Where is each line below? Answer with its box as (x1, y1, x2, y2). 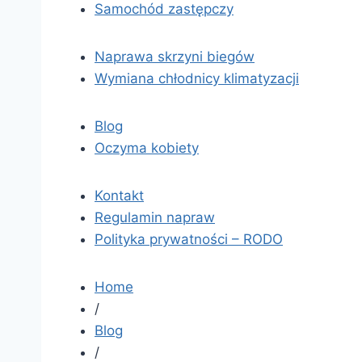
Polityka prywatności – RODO (95, 230, 283, 247)
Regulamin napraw (95, 208, 215, 225)
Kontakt (95, 187, 144, 204)
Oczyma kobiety (95, 139, 199, 156)
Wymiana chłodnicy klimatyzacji (95, 69, 299, 86)
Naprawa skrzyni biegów (95, 48, 255, 65)
